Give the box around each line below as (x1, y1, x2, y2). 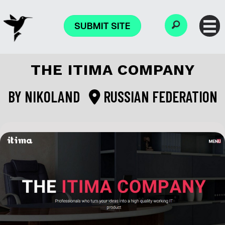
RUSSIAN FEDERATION (100, 87, 217, 106)
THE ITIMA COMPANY (30, 61, 195, 79)
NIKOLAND (24, 87, 83, 106)
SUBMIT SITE (74, 20, 131, 32)
